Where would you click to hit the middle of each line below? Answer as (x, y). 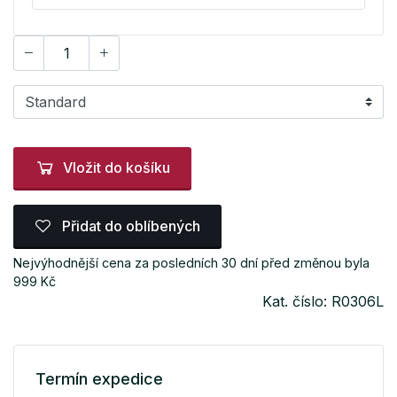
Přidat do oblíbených (129, 226)
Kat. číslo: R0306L (323, 301)
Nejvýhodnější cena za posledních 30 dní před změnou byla (191, 262)
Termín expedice (99, 378)
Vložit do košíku (117, 168)
